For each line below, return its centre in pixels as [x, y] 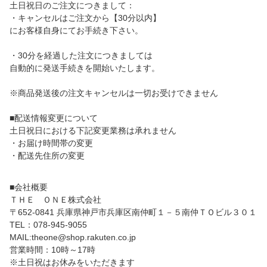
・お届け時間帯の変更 [51, 143]
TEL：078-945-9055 [48, 224]
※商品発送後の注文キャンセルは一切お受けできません [114, 93]
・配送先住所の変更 [47, 155]
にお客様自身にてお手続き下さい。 [76, 30]
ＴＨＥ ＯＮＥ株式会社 [55, 199]
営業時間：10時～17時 [52, 249]
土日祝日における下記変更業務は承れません [93, 130]
